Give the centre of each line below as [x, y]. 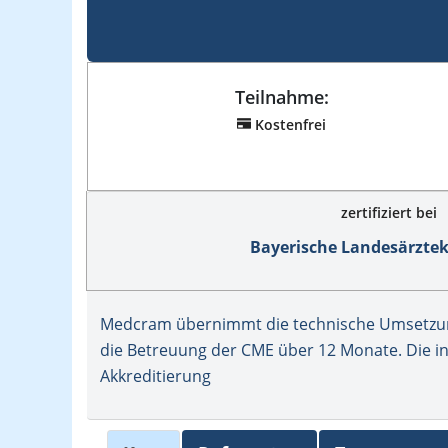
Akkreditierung [155, 376]
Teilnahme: [281, 97]
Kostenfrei [291, 125]
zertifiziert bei [388, 213]
